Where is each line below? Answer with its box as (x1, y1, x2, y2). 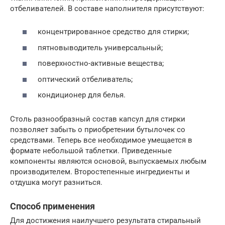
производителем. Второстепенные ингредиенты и (10, 167, 190, 177)
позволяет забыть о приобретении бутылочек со (10, 125, 185, 135)
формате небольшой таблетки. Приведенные (10, 146, 172, 156)
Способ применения (10, 201, 95, 212)
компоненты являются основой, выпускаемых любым (10, 157, 206, 166)
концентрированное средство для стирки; (38, 27, 189, 37)
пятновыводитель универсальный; (38, 43, 163, 52)
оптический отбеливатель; (38, 74, 133, 84)
